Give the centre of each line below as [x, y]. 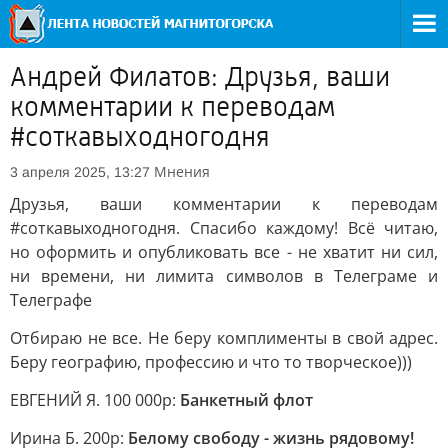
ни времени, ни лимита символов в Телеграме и [224, 276]
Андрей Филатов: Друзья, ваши [200, 77]
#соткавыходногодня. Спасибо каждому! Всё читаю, [224, 228]
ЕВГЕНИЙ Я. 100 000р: [95, 400]
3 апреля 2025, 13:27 [80, 172]
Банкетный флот [246, 400]
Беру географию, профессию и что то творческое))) [211, 362]
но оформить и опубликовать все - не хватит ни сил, [224, 252]
